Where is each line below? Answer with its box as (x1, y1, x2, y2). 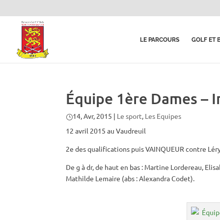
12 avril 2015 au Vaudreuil (66, 126, 146, 135)
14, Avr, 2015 (73, 111, 112, 120)
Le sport (117, 111, 142, 120)
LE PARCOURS (140, 36, 179, 43)
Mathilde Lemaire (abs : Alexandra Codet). (66, 174, 195, 183)
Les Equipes (145, 111, 182, 120)
